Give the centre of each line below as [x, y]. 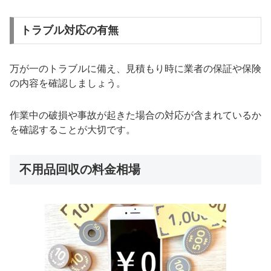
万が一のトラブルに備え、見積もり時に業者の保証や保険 [135, 69]
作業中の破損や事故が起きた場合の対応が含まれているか [135, 116]
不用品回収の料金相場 [80, 169]
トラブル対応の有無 [69, 31]
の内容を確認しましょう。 [68, 83]
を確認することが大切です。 [73, 130]
